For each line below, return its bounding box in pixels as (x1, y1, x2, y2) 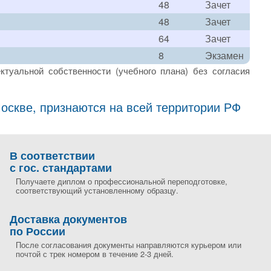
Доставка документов (10, 211, 127, 227)
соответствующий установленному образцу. (16, 184, 178, 196)
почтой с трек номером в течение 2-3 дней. (16, 248, 174, 260)
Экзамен (205, 48, 244, 62)
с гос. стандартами (10, 160, 112, 175)
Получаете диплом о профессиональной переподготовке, (16, 175, 227, 187)
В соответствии (10, 148, 95, 163)
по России (10, 223, 65, 239)
